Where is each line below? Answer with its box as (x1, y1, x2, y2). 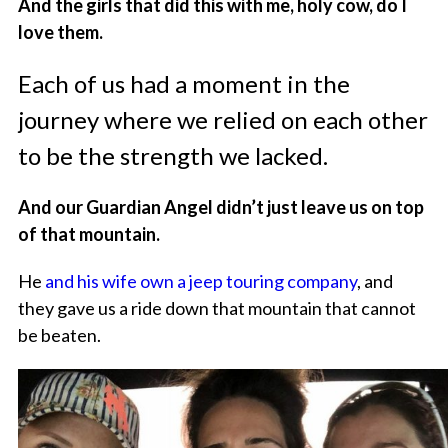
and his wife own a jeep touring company (41, 270, 357, 293)
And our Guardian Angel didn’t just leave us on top (17, 196, 424, 219)
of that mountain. (17, 223, 160, 246)
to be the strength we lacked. (17, 141, 328, 171)
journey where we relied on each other (17, 105, 428, 135)
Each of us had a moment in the (17, 69, 350, 99)
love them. (17, 21, 106, 44)
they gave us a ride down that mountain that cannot (17, 297, 416, 320)
